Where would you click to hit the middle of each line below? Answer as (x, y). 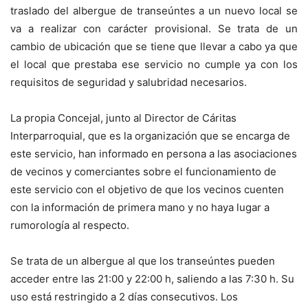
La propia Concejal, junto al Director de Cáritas (123, 118)
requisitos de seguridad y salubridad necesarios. (129, 82)
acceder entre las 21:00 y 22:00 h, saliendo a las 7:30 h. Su (152, 278)
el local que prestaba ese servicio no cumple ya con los (154, 64)
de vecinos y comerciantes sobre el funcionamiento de (143, 171)
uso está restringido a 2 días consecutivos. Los (124, 296)
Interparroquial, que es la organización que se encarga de (150, 135)
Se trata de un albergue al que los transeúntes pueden (143, 261)
